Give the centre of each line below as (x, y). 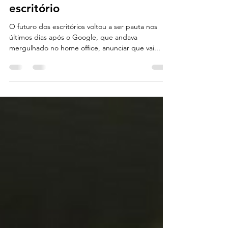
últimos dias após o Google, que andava (73, 55)
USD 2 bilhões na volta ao (78, 11)
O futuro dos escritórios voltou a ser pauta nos (83, 45)
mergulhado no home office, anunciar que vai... (85, 66)
